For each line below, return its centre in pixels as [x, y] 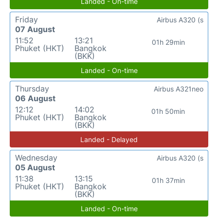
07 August [35, 29]
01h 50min [168, 111]
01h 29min [168, 42]
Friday [27, 20]
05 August [35, 168]
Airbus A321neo [179, 89]
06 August [35, 99]
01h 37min [168, 181]
